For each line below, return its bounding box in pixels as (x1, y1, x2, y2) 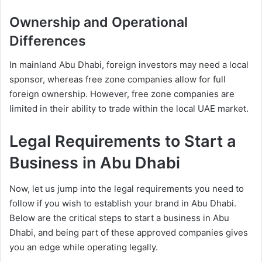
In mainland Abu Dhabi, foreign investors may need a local (9, 58, 249, 70)
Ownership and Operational (9, 14, 188, 31)
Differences (9, 33, 86, 50)
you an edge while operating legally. (9, 242, 158, 253)
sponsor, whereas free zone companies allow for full (9, 73, 226, 85)
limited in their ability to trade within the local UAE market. (9, 102, 249, 114)
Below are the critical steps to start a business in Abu (9, 212, 229, 224)
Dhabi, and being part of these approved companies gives (9, 227, 248, 239)
